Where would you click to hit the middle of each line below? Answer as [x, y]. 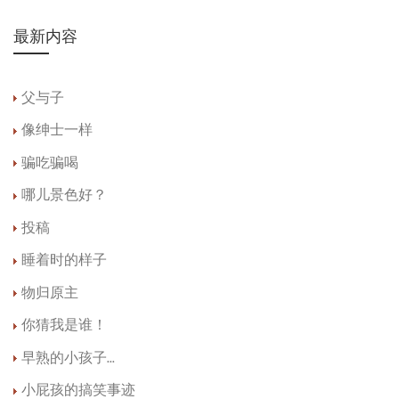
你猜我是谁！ [64, 326]
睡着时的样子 [64, 261]
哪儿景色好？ [64, 196]
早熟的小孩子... [68, 358]
